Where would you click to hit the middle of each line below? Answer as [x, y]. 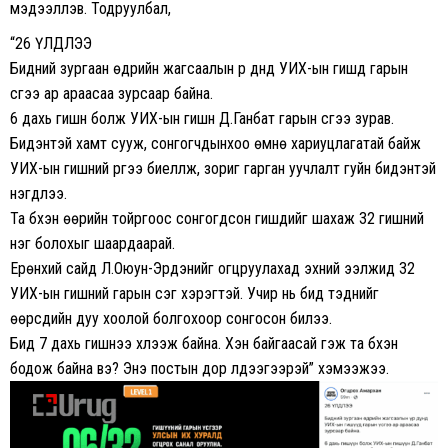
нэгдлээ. [38, 193]
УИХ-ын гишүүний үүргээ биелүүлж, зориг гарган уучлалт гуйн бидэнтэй [223, 168]
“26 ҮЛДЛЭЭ [51, 43]
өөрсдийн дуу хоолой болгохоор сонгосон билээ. [171, 318]
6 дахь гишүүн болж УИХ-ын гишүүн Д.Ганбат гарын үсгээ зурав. [202, 118]
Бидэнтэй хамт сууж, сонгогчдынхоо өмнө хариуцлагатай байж [215, 143]
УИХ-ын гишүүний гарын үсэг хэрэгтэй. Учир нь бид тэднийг [194, 293]
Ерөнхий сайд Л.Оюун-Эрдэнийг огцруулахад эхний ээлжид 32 [212, 268]
